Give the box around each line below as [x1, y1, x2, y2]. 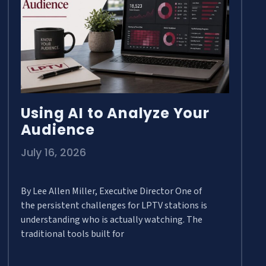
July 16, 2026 [20, 145, 86, 160]
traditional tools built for [20, 227, 124, 241]
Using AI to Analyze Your [20, 103, 210, 123]
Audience [20, 120, 95, 140]
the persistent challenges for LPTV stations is [20, 199, 207, 213]
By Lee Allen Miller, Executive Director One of [20, 185, 202, 198]
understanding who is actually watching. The [20, 213, 202, 227]
